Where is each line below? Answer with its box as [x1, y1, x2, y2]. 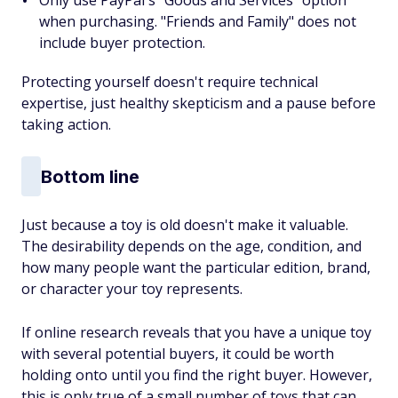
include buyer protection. [39, 33, 205, 52]
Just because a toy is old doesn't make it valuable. [21, 215, 348, 235]
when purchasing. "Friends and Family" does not [39, 12, 356, 31]
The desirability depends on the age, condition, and [21, 236, 362, 256]
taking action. [21, 115, 115, 134]
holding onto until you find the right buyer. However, [21, 365, 372, 385]
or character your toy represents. [21, 279, 243, 298]
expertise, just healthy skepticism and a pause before [21, 93, 376, 113]
